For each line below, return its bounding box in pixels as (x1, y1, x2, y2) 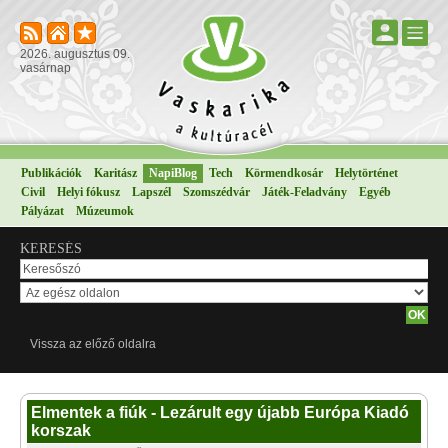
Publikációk (21, 166, 82, 180)
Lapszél (132, 185, 171, 199)
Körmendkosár (245, 166, 323, 180)
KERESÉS (20, 241, 82, 256)
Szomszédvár (183, 185, 250, 199)
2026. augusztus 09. (20, 47, 130, 61)
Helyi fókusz (57, 185, 120, 199)
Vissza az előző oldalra (30, 337, 156, 351)
